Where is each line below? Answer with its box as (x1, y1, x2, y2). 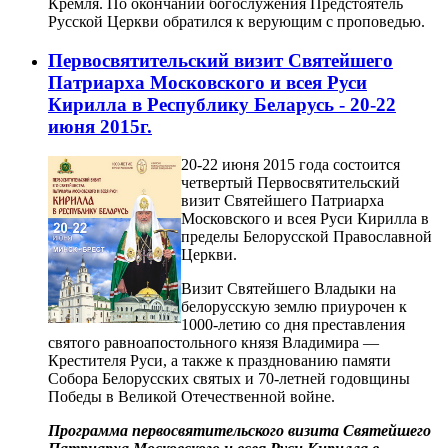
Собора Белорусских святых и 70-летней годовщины (48, 370, 410, 388)
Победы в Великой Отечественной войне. (48, 388, 335, 406)
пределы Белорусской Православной (181, 228, 432, 246)
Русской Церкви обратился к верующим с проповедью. (48, 13, 425, 30)
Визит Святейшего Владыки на (181, 280, 396, 298)
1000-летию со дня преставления (181, 316, 405, 334)
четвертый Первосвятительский (181, 174, 400, 192)
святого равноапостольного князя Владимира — (48, 334, 379, 352)
